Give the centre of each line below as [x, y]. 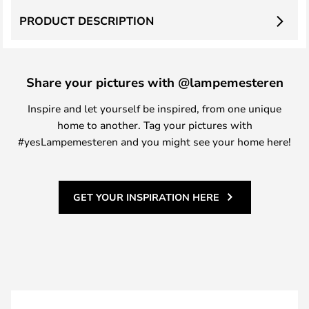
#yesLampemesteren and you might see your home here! [154, 141]
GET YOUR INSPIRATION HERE [146, 197]
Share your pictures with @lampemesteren [154, 82]
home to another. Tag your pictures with [154, 125]
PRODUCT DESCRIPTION [87, 21]
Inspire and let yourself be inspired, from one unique [154, 108]
